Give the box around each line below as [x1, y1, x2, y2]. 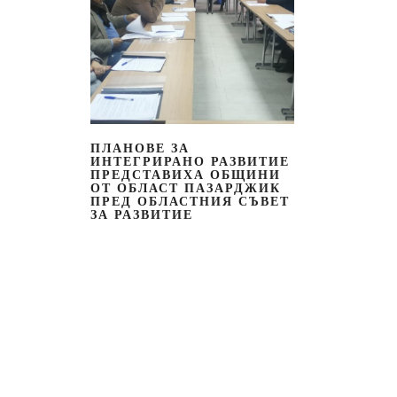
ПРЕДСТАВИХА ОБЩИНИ [90, 167, 281, 182]
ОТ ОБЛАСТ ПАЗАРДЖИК [90, 181, 281, 195]
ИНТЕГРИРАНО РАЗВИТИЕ [90, 154, 290, 168]
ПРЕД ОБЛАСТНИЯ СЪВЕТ [90, 194, 290, 208]
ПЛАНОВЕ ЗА [90, 141, 190, 155]
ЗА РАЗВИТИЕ [90, 207, 193, 222]
